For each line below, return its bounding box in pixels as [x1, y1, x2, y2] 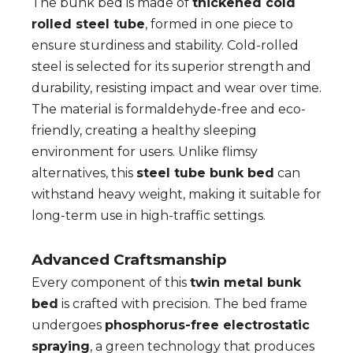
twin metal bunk [190, 275, 301, 290]
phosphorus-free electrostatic [105, 318, 310, 333]
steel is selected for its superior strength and [32, 59, 311, 74]
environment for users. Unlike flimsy [32, 144, 258, 159]
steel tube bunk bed [136, 165, 274, 180]
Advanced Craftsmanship [32, 251, 227, 269]
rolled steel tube [32, 17, 145, 32]
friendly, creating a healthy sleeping [32, 123, 257, 138]
